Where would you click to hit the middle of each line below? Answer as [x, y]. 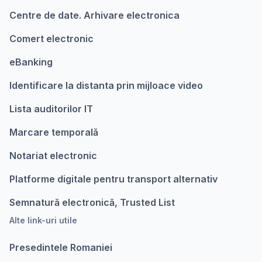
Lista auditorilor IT [51, 109]
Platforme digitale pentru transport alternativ [113, 179]
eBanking [31, 62]
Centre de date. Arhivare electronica [94, 15]
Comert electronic [51, 39]
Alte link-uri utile [43, 220]
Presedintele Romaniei [61, 247]
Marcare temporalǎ [54, 132]
